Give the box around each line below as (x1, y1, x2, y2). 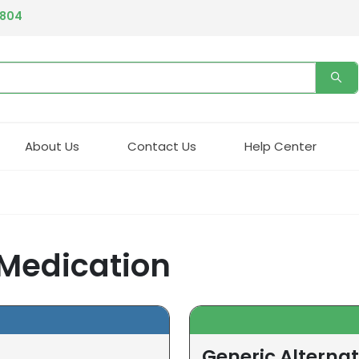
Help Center (244, 137, 317, 155)
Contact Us (127, 137, 196, 155)
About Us (25, 137, 79, 155)
